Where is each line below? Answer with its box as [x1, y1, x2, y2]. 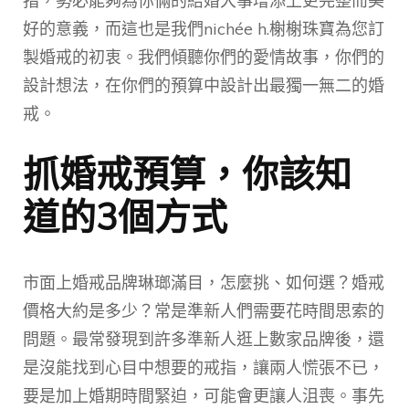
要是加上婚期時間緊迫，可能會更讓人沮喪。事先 [23, 384, 384, 406]
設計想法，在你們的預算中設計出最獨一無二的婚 [23, 74, 384, 96]
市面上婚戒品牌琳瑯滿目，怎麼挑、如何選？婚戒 [23, 271, 384, 293]
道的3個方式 [23, 193, 227, 239]
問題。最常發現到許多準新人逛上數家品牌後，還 [23, 328, 384, 350]
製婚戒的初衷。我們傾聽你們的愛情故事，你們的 [23, 46, 384, 68]
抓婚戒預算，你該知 [23, 150, 351, 196]
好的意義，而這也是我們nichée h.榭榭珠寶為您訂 [23, 17, 384, 39]
